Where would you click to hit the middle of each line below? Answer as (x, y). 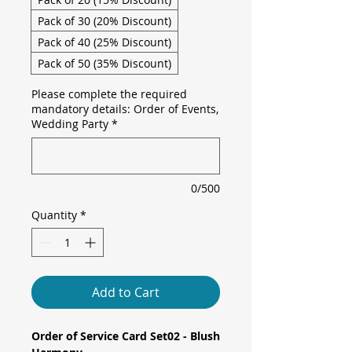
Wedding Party (70, 124)
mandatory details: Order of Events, (125, 109)
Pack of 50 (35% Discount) (104, 64)
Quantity (54, 215)
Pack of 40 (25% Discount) (104, 42)
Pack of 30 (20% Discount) (104, 21)
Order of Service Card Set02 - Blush (126, 336)
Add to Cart (126, 293)
